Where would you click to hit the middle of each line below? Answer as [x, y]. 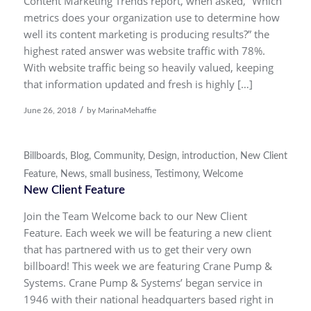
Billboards [44, 156]
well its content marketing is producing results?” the [146, 34]
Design [162, 156]
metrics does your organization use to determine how [151, 18]
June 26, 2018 [50, 110]
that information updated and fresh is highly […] [138, 84]
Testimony [176, 174]
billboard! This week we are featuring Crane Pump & [148, 266]
